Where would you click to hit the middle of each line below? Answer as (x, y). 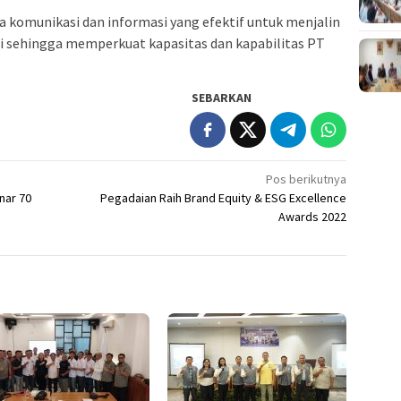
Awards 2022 (313, 216)
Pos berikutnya (307, 179)
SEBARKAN (222, 97)
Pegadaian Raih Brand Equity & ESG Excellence (224, 197)
